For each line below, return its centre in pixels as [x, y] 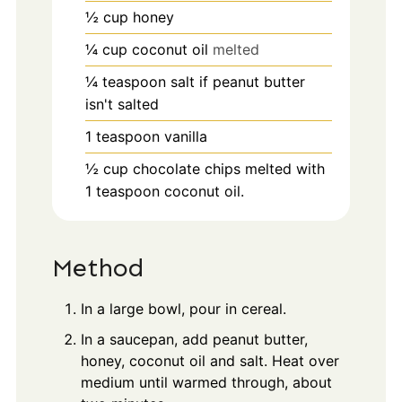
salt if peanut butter [237, 81]
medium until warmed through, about [206, 383]
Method [97, 268]
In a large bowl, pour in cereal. [185, 309]
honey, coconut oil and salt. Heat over [210, 361]
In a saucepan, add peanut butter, [194, 340]
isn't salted [122, 104]
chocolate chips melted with [228, 168]
